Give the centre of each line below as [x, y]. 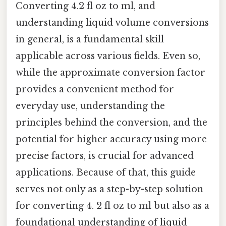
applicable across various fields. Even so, [108, 56]
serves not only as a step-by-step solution [109, 189]
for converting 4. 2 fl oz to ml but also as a [112, 206]
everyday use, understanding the [90, 106]
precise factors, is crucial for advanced [105, 156]
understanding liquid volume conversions [112, 22]
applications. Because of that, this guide [106, 172]
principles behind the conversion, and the [111, 122]
